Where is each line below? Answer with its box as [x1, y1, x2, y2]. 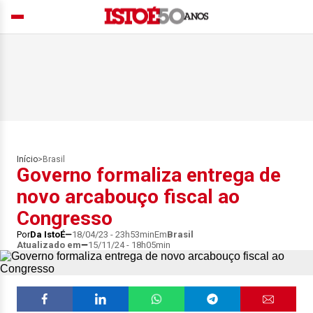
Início [17, 154, 38, 164]
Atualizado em [17, 240, 81, 250]
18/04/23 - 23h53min [72, 229, 154, 240]
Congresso [17, 207, 112, 230]
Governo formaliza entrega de [17, 163, 281, 187]
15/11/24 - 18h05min [88, 240, 170, 250]
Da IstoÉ [30, 229, 65, 240]
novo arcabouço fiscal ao [17, 185, 240, 208]
